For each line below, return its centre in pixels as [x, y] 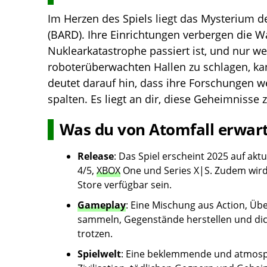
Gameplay [102, 205]
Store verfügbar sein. [125, 184]
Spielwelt [99, 254]
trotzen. [95, 233]
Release [96, 156]
